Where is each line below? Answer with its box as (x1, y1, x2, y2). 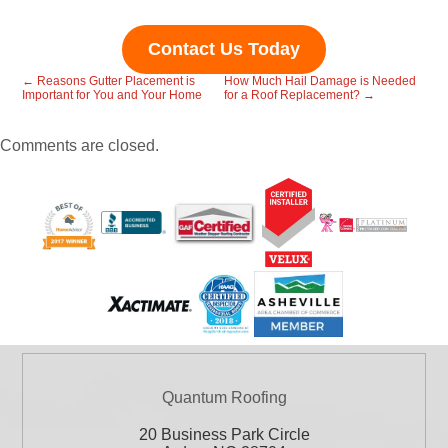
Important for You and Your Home (22, 88, 203, 103)
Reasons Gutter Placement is (34, 74, 196, 89)
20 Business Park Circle (138, 426, 310, 444)
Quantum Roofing (161, 389, 287, 407)
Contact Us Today (148, 39, 300, 60)
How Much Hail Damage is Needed (224, 74, 416, 89)
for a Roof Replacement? (224, 88, 363, 103)
